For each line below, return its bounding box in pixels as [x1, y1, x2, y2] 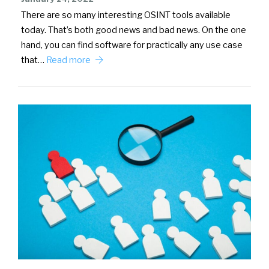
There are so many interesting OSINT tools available [21, 9, 231, 20]
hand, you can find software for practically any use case [21, 39, 243, 50]
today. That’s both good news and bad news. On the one [21, 24, 246, 35]
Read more [46, 54, 92, 65]
